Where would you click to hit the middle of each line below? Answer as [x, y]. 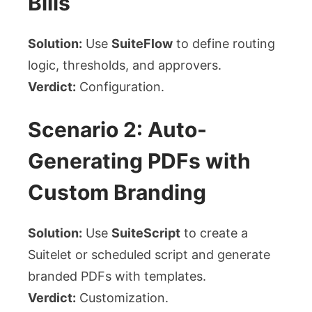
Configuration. [120, 87]
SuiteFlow [142, 44]
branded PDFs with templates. [117, 276]
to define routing [224, 44]
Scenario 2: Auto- [117, 130]
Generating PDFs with [139, 161]
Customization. [122, 298]
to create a [214, 233]
